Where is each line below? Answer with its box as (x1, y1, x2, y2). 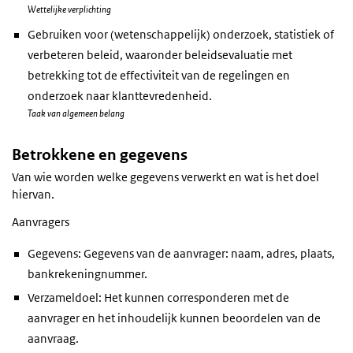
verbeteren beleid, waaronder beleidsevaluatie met (28, 47, 292, 63)
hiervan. (12, 187, 54, 203)
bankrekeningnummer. (28, 266, 147, 282)
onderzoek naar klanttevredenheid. (28, 88, 212, 104)
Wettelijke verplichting (28, 2, 111, 16)
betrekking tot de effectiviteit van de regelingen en (28, 68, 290, 84)
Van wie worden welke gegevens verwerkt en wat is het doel (12, 169, 319, 185)
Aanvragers (12, 214, 69, 230)
